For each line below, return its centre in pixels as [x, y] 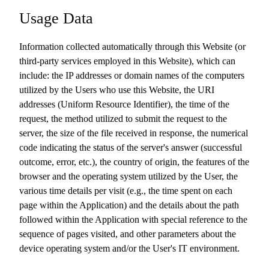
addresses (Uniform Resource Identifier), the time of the [124, 104]
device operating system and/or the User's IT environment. [129, 248]
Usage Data [56, 18]
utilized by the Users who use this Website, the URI [117, 90]
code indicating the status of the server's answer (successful [131, 147]
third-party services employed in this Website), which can [127, 61]
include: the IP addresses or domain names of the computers [132, 75]
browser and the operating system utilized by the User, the [128, 176]
